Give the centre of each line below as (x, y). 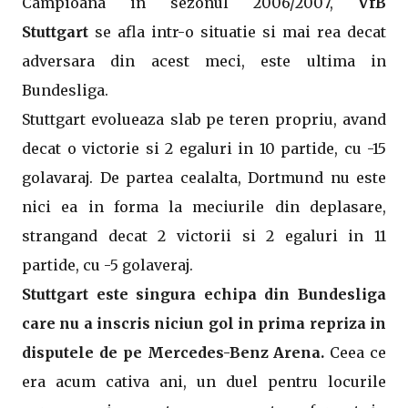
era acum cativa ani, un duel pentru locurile (204, 382)
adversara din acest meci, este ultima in (204, 61)
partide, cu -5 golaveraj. (107, 265)
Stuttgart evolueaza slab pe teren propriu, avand (204, 119)
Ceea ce (358, 352)
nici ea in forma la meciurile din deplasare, (204, 207)
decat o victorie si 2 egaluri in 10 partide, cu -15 (204, 148)
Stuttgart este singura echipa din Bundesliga (204, 294)
